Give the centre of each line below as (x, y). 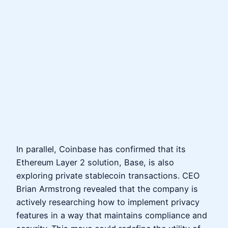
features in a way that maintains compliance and (112, 216)
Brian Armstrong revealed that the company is (107, 189)
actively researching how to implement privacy (108, 202)
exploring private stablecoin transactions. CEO (108, 176)
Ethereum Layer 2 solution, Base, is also (95, 163)
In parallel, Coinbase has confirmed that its (101, 149)
